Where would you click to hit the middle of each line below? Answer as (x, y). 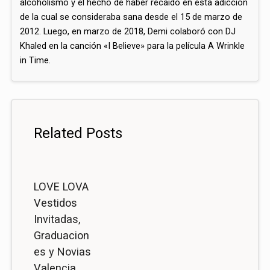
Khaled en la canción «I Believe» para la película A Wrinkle (133, 46)
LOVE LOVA (61, 187)
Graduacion (62, 236)
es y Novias (63, 252)
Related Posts (78, 133)
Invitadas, (57, 219)
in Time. (36, 61)
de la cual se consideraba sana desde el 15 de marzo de (131, 17)
